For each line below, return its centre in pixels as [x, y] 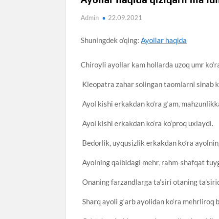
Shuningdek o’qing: [111, 40]
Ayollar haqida [164, 40]
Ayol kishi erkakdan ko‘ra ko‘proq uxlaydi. [147, 123]
